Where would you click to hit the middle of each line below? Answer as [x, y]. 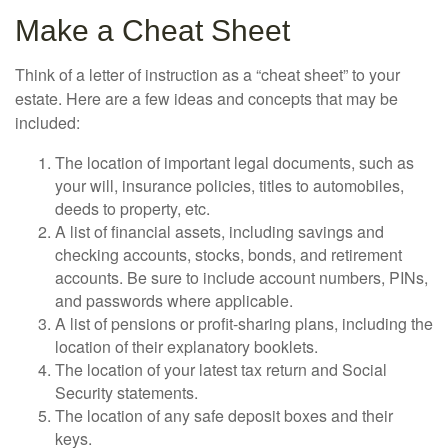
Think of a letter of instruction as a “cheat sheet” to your [207, 75]
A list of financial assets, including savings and [219, 232]
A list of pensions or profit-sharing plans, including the [244, 324]
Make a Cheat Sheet [152, 31]
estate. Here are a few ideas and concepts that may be [206, 99]
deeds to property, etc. [132, 209]
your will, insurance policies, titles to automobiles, [229, 186]
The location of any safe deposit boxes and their [224, 416]
